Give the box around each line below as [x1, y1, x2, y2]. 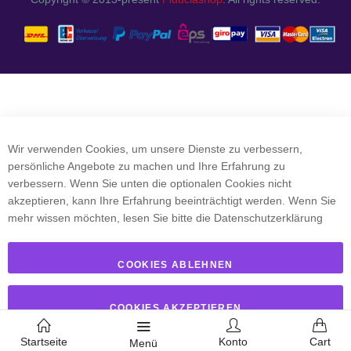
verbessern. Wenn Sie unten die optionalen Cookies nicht [8, 176, 291, 190]
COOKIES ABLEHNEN [118, 259, 233, 270]
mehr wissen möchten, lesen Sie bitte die [8, 211, 214, 224]
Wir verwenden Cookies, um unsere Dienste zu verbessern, [8, 142, 302, 155]
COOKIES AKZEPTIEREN [109, 302, 242, 313]
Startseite [20, 335, 67, 348]
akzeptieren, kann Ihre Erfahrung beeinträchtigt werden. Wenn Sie [8, 194, 336, 207]
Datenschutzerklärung [214, 211, 323, 224]
